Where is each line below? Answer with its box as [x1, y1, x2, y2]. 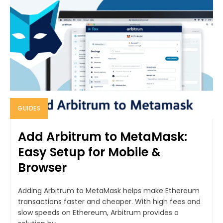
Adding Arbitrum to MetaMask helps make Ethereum [18, 185, 200, 196]
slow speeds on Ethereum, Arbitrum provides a [18, 207, 179, 218]
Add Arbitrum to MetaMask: [18, 128, 187, 145]
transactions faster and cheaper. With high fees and [18, 196, 201, 207]
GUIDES [17, 104, 40, 112]
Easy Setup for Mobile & [18, 143, 161, 160]
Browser [18, 159, 67, 176]
